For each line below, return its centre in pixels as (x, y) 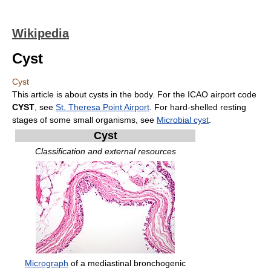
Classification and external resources (105, 151)
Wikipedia (41, 33)
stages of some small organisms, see (84, 120)
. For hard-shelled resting (198, 107)
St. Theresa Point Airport (103, 107)
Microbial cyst (183, 120)
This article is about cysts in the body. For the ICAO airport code (134, 94)
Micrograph (47, 263)
